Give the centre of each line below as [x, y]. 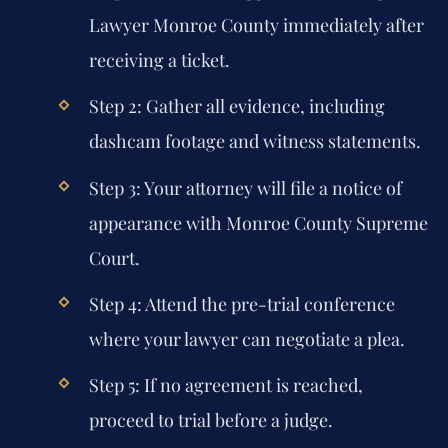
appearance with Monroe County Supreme [258, 222]
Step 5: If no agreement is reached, [225, 384]
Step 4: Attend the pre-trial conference [241, 303]
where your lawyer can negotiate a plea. [246, 338]
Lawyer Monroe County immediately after [256, 25]
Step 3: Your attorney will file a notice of [245, 187]
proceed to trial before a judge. [210, 419]
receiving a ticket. [159, 60]
